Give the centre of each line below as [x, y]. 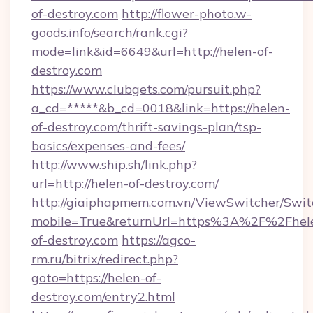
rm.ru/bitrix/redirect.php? [105, 259]
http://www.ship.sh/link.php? [114, 165]
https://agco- [159, 240]
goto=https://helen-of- [96, 278]
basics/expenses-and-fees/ [108, 146]
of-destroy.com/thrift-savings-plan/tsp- [146, 127]
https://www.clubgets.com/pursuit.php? [146, 89]
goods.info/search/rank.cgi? [110, 32]
